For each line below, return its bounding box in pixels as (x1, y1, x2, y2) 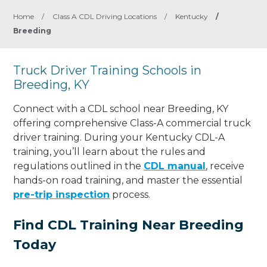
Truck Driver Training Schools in (13, 63, 202, 77)
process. (110, 188, 151, 200)
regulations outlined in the (13, 160, 144, 172)
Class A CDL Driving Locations (52, 12, 157, 21)
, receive (206, 160, 245, 172)
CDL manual (144, 160, 206, 172)
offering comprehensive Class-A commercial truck (13, 117, 252, 129)
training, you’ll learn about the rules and (13, 145, 206, 157)
